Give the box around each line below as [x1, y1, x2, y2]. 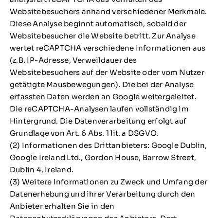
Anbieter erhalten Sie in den [9, 201, 115, 211]
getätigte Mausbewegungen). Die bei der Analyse [9, 79, 194, 89]
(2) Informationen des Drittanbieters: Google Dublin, [9, 140, 207, 150]
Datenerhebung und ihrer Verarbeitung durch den [9, 189, 196, 199]
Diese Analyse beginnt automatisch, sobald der [9, 18, 187, 28]
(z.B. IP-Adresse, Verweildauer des [9, 55, 137, 65]
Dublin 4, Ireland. [9, 164, 74, 174]
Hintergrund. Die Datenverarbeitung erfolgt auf [9, 116, 187, 126]
